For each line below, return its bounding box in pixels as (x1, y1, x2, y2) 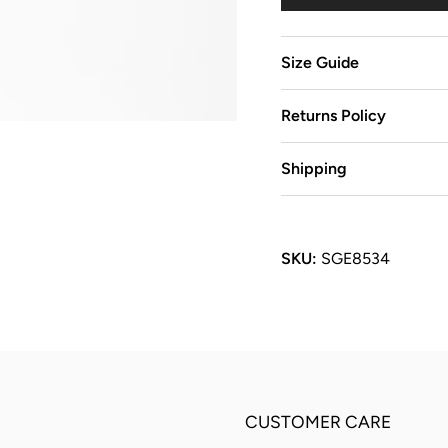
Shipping (280, 159, 347, 179)
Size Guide (280, 53, 359, 73)
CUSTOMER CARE (245, 411, 392, 433)
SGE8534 (320, 249, 390, 269)
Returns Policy (280, 106, 386, 126)
